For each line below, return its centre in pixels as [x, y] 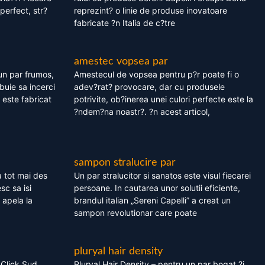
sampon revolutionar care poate [135, 213]
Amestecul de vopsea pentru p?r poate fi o [156, 75]
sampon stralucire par [125, 163]
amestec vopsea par [121, 62]
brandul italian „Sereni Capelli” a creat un [152, 201]
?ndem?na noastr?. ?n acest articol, [142, 112]
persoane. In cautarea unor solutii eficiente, [157, 188]
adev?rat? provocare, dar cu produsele [149, 87]
